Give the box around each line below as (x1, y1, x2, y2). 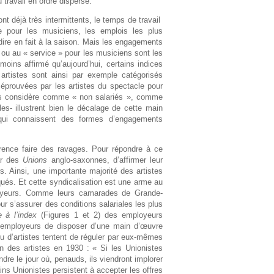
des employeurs (105, 210, 163, 220)
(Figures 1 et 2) (37, 210, 101, 220)
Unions (23, 155, 48, 165)
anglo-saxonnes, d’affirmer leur (47, 155, 163, 165)
